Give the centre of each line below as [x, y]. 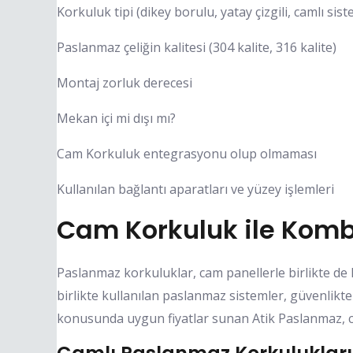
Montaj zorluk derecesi [124, 82]
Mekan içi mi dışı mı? [116, 118]
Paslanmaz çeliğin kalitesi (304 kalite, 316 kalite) [197, 47]
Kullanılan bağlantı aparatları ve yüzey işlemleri [195, 189]
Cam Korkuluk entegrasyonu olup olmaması [187, 153]
